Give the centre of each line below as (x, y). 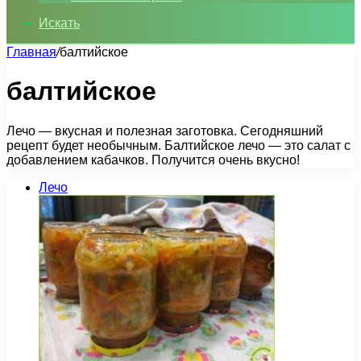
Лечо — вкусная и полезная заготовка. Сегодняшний (165, 131)
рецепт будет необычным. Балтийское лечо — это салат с (178, 145)
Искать (59, 23)
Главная (31, 52)
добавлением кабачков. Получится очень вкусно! (153, 160)
